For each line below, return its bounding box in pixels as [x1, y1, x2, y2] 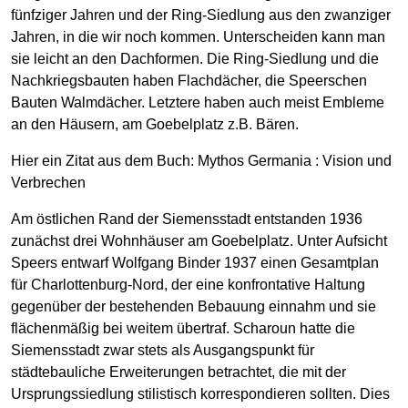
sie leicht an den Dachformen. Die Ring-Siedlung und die [11, 50, 379, 66]
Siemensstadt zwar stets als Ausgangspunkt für [11, 342, 314, 358]
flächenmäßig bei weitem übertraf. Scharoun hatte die [11, 320, 355, 336]
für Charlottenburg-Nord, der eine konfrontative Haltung [11, 276, 365, 292]
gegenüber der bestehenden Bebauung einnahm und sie [11, 298, 376, 314]
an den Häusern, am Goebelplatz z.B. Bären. [11, 116, 299, 132]
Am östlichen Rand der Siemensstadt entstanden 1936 [11, 210, 362, 227]
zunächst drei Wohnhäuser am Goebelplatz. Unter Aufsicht [11, 232, 387, 249]
